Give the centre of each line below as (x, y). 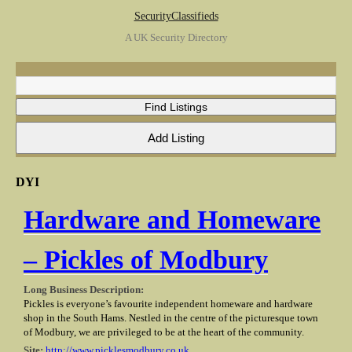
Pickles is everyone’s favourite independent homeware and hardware (168, 304)
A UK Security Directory (176, 37)
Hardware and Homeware (172, 220)
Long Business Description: (84, 290)
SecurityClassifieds (176, 16)
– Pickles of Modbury (146, 260)
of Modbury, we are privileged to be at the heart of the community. (164, 333)
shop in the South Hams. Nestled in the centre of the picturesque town (171, 319)
